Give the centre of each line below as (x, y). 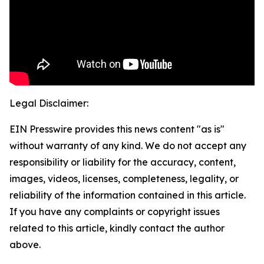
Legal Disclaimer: (49, 103)
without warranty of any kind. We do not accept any (128, 146)
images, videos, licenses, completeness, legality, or (124, 179)
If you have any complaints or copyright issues (115, 212)
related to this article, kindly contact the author (117, 228)
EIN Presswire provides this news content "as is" (117, 129)
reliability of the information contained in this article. (128, 195)
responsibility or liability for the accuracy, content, (123, 162)
